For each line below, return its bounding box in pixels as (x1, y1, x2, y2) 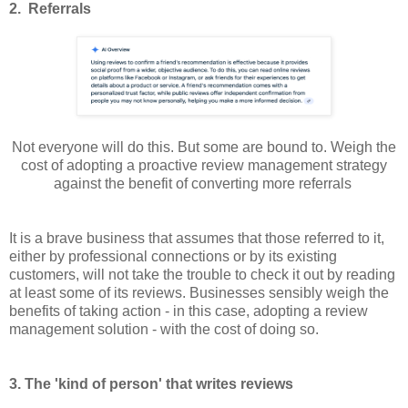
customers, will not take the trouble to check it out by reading (9, 267, 395, 283)
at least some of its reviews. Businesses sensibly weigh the (9, 285, 389, 301)
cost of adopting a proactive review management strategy (21, 158, 387, 174)
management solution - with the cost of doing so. (9, 321, 322, 338)
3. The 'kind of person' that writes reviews (9, 376, 293, 393)
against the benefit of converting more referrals (53, 176, 355, 192)
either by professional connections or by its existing (9, 249, 337, 265)
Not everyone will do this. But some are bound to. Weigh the (12, 139, 396, 156)
